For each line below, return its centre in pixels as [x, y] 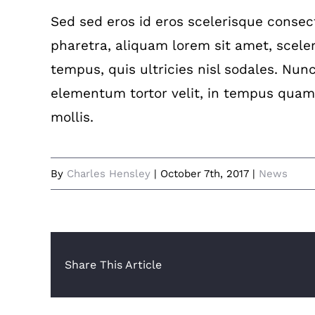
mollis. [72, 117]
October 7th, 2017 [205, 174]
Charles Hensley [109, 174]
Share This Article [113, 265]
